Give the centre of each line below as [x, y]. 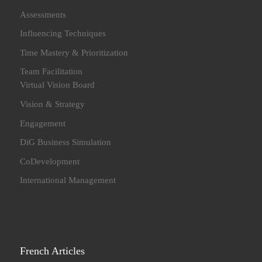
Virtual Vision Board [58, 85]
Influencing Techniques [63, 33]
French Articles [53, 251]
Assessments [43, 14]
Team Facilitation [51, 71]
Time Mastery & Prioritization [74, 52]
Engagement [43, 123]
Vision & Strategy [53, 104]
